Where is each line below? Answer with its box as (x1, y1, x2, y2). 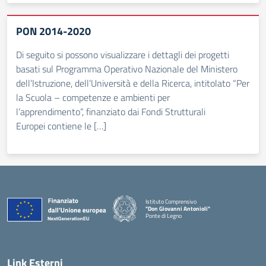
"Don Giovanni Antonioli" (145, 204, 210, 213)
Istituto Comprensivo (145, 197, 197, 206)
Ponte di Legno (145, 211, 182, 220)
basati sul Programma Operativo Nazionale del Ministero (16, 62, 237, 76)
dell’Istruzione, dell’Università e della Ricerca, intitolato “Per (16, 76, 249, 90)
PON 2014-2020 (16, 23, 91, 39)
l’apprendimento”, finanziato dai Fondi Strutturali (16, 104, 205, 119)
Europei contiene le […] (16, 119, 106, 133)
